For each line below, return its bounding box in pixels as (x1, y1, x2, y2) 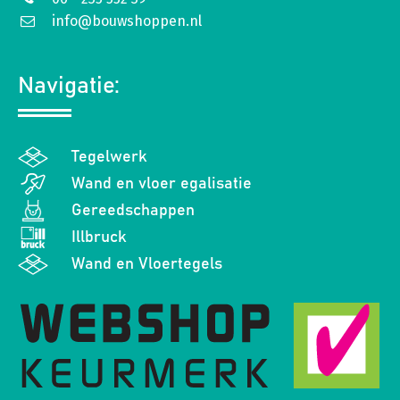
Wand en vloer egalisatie (71, 175, 252, 192)
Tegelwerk (71, 148, 147, 165)
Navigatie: (18, 73, 120, 97)
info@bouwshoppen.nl (52, 12, 202, 29)
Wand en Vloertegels (71, 255, 222, 272)
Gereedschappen (71, 202, 195, 219)
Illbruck (71, 229, 127, 246)
